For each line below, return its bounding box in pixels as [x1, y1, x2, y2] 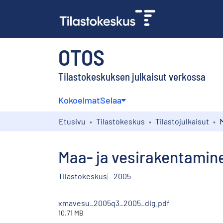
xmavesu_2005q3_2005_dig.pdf [58, 198, 170, 208]
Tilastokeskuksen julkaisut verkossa [58, 70, 206, 83]
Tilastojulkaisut [155, 116, 209, 126]
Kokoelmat [58, 94, 100, 106]
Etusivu [59, 116, 86, 126]
